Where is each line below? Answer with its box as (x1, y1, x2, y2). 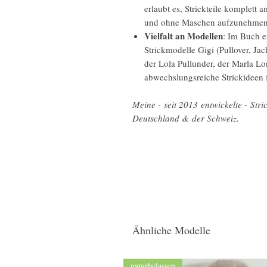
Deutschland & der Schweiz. (132, 112, 239, 124)
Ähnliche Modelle (132, 223, 210, 237)
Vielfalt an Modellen (144, 29, 223, 42)
